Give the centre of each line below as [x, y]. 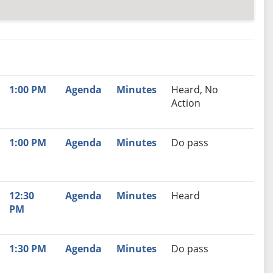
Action [186, 103]
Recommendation [87, 89]
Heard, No [194, 90]
